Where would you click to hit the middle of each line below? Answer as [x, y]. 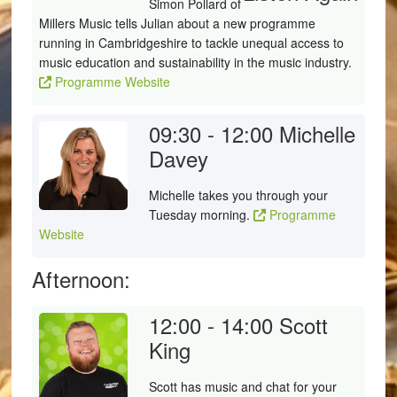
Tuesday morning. [201, 214]
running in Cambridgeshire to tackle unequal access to [191, 43]
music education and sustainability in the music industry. [195, 62]
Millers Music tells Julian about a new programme [177, 23]
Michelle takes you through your [238, 195]
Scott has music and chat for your [242, 386]
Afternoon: [81, 279]
